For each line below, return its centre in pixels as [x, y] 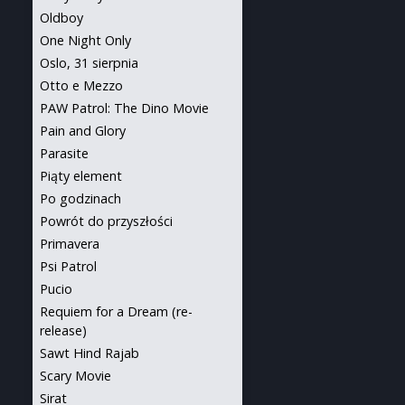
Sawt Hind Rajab [89, 353]
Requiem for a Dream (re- [116, 311]
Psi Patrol [68, 266]
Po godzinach [80, 198]
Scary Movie [75, 376]
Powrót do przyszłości [106, 221]
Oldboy [61, 18]
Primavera [70, 244]
